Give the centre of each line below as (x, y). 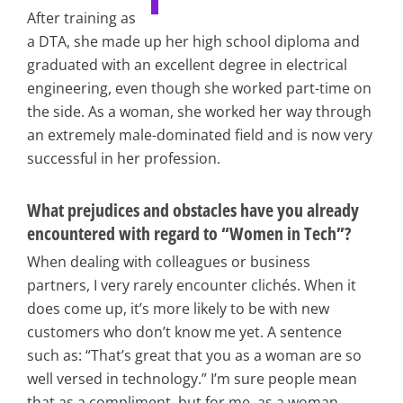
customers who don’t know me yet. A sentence (184, 332)
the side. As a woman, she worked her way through (199, 112)
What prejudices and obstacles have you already (193, 210)
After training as (81, 18)
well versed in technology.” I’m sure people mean (192, 379)
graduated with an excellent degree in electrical (187, 65)
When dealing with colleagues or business (169, 262)
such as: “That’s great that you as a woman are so (194, 356)
